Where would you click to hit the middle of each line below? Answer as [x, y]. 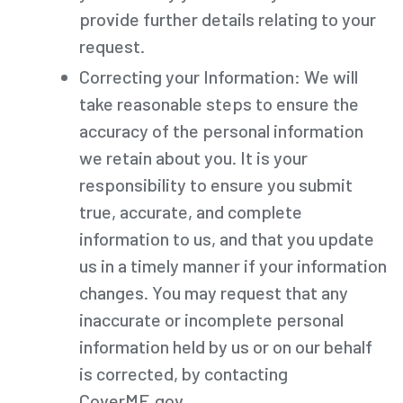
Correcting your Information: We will [219, 76]
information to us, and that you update [227, 238]
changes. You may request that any [214, 292]
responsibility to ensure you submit [216, 184]
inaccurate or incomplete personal [211, 319]
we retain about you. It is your [193, 157]
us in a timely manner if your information [233, 265]
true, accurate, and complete [191, 211]
